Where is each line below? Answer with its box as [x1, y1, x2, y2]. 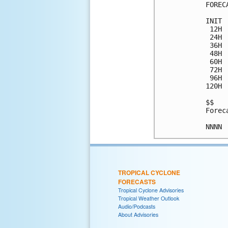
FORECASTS [118, 177, 156, 186]
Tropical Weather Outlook [118, 194, 179, 202]
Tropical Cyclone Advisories [118, 186, 184, 194]
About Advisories [118, 210, 158, 218]
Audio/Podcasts [118, 202, 155, 210]
